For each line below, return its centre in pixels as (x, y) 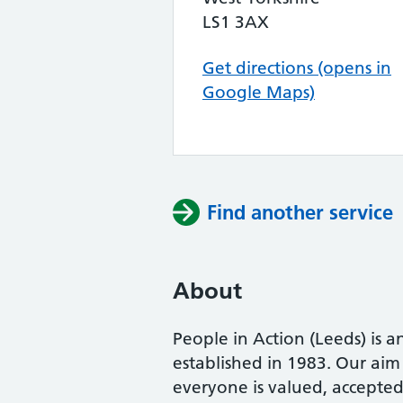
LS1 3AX (236, 22)
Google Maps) (259, 92)
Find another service (300, 212)
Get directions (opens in (297, 68)
